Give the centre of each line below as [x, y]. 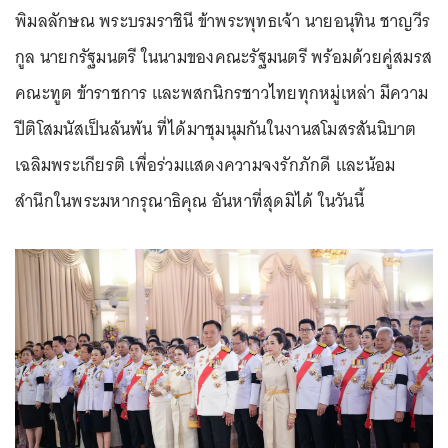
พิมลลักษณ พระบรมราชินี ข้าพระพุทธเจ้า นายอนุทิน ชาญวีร [222, 21]
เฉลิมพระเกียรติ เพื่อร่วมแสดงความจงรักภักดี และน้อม [205, 165]
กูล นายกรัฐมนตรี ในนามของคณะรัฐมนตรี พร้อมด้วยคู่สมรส [223, 57]
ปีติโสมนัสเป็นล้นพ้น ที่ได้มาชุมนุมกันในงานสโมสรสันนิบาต [216, 129]
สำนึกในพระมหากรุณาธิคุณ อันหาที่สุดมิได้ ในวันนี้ [189, 201]
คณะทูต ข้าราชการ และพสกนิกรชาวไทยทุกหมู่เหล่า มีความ [221, 93]
